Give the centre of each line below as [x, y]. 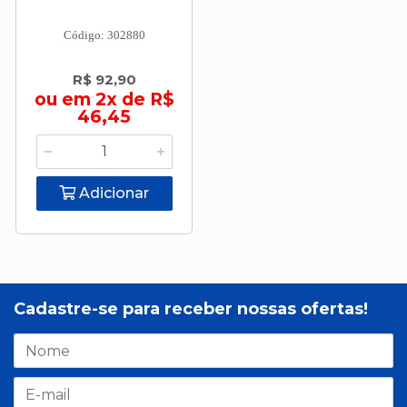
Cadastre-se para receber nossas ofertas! [191, 309]
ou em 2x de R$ [104, 99]
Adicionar [112, 193]
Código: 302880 [104, 35]
